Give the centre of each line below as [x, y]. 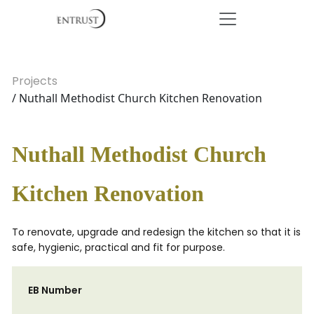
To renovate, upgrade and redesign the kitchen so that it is [156, 232]
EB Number [55, 290]
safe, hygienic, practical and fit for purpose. [118, 247]
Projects [35, 81]
